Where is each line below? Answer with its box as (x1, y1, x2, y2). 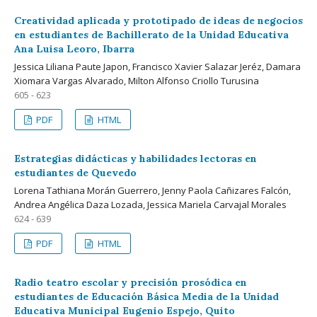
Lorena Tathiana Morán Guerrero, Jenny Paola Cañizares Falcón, (14, 183, 291, 197)
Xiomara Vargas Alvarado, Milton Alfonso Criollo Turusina (14, 74, 259, 87)
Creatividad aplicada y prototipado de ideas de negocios (14, 13, 303, 27)
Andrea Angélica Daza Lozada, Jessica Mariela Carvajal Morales (14, 197, 287, 211)
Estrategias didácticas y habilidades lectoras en (14, 151, 257, 165)
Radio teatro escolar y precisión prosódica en (14, 275, 247, 289)
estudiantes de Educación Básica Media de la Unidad (14, 289, 279, 303)
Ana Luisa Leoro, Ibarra (14, 42, 134, 55)
